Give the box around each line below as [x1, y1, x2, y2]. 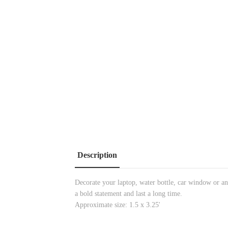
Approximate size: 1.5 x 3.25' [75, 201, 160, 209]
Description [77, 150, 117, 159]
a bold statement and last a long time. [75, 189, 182, 197]
